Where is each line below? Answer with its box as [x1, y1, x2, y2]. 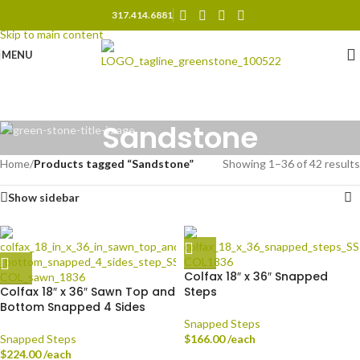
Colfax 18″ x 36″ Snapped [184, 268, 328, 284]
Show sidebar [8, 190, 80, 204]
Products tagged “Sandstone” [34, 157, 194, 170]
